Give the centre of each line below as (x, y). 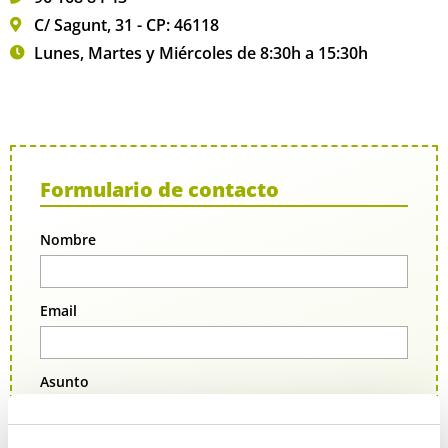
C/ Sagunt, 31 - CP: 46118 (126, 24)
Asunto (64, 381)
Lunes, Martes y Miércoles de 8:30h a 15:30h (200, 52)
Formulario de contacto (159, 189)
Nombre (68, 239)
